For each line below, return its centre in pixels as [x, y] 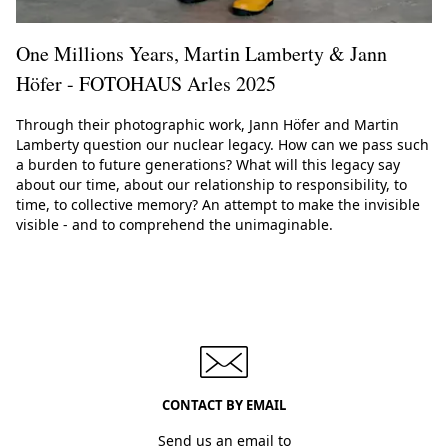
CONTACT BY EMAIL [224, 404]
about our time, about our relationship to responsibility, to [211, 184]
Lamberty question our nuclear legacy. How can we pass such [222, 144]
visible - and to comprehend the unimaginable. [174, 224]
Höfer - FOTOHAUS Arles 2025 [146, 83]
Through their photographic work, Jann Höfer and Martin [207, 124]
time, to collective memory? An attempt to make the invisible [218, 204]
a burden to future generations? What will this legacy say [208, 164]
